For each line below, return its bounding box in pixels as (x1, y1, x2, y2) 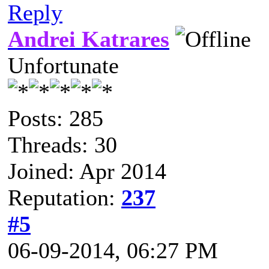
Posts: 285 (8, 106, 103, 131)
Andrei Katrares (8, 26, 169, 52)
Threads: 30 (8, 132, 117, 157)
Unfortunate (8, 53, 119, 78)
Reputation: (8, 185, 121, 210)
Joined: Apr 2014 (8, 159, 166, 184)
